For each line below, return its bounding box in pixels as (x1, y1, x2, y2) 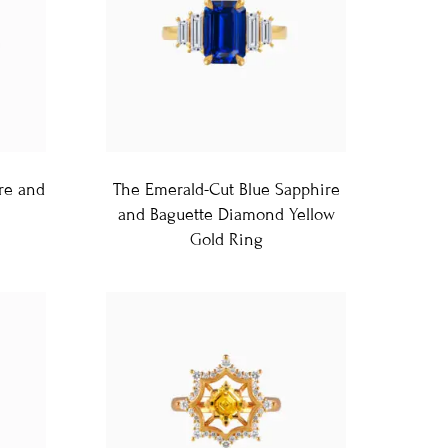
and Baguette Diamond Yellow (117, 204, 335, 225)
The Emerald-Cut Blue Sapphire (112, 179, 340, 200)
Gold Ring (189, 229, 263, 250)
